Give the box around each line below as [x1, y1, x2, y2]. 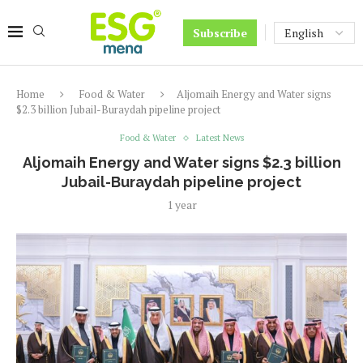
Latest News [195, 132, 244, 143]
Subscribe [193, 24, 247, 41]
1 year [166, 197, 197, 212]
